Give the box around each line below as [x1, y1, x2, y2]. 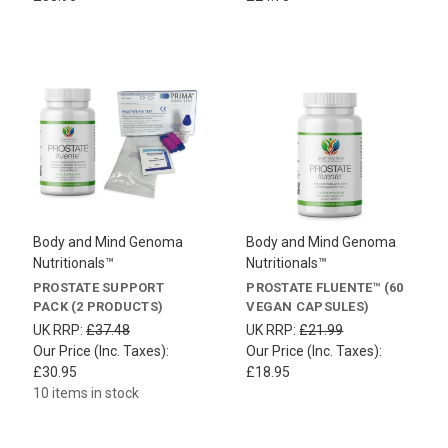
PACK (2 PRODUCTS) [32, 298, 164, 314]
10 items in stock [32, 384, 139, 401]
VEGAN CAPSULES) [246, 298, 370, 314]
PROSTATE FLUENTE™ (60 [246, 279, 404, 295]
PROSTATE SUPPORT [32, 279, 164, 295]
